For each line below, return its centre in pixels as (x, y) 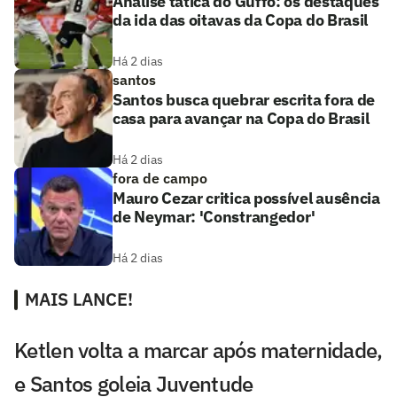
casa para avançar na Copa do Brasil (241, 119)
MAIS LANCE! (79, 300)
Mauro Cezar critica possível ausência (246, 198)
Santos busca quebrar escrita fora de (244, 100)
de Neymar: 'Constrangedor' (214, 217)
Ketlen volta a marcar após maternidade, (198, 350)
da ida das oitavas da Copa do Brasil (241, 20)
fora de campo (160, 179)
